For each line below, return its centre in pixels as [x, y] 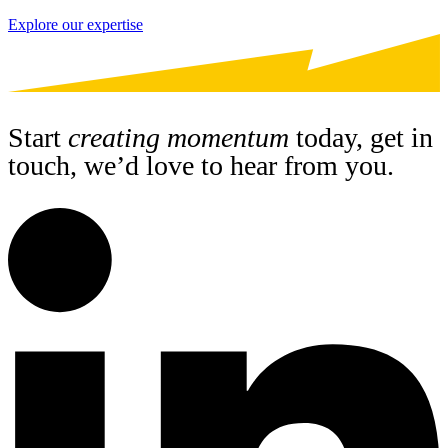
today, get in [361, 137]
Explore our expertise [75, 24]
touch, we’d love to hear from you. [201, 165]
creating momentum [178, 137]
